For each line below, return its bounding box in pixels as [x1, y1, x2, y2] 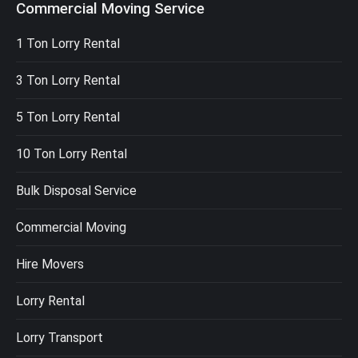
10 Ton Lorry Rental [16, 146, 127, 162]
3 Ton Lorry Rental [16, 73, 120, 89]
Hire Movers [16, 257, 84, 272]
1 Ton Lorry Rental [16, 36, 120, 52]
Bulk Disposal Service [16, 183, 137, 199]
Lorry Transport [16, 330, 103, 346]
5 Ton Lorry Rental [16, 109, 120, 125]
